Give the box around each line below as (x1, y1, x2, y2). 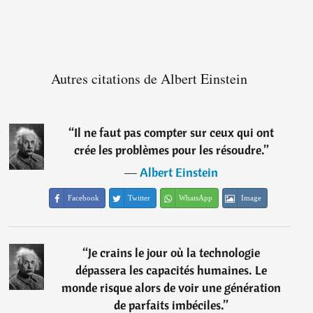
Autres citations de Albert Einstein (50, 69, 247, 89)
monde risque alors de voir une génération (61, 279, 282, 296)
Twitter (128, 194, 151, 203)
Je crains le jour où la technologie (88, 245, 261, 261)
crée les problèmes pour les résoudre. (73, 142, 264, 159)
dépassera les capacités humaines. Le (75, 262, 268, 279)
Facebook (68, 194, 100, 203)
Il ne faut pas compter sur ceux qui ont (74, 124, 275, 141)
